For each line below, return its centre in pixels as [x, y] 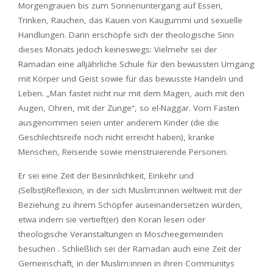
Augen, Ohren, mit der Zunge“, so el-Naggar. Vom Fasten [129, 108]
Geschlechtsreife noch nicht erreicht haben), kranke [116, 137]
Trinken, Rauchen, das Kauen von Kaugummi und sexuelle [130, 20]
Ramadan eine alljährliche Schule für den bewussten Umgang [136, 64]
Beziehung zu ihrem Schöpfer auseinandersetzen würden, [130, 205]
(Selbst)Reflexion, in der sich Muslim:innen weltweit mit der [130, 190]
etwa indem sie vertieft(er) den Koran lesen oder [112, 219]
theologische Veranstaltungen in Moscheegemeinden [121, 234]
